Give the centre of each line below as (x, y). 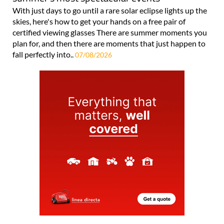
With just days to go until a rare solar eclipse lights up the (110, 10)
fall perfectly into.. (44, 54)
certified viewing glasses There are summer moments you (110, 32)
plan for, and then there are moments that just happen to (109, 43)
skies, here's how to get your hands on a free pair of (99, 21)
